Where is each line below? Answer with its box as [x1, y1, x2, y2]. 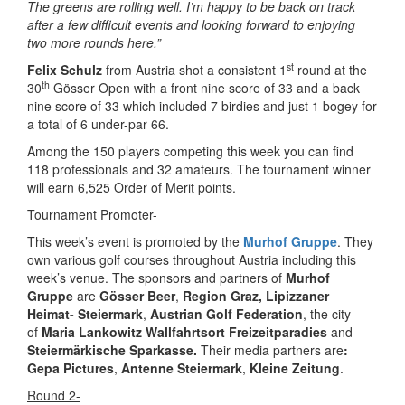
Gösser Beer [99, 287, 175, 305]
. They [337, 232, 373, 250]
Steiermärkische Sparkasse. [27, 341, 201, 359]
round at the [294, 61, 367, 79]
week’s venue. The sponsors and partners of [27, 268, 286, 287]
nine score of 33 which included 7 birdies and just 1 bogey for [27, 97, 377, 115]
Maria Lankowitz [42, 323, 146, 341]
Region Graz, [183, 287, 262, 305]
